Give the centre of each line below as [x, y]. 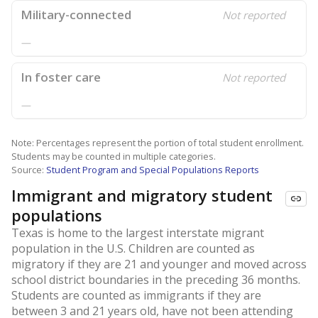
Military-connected [76, 15]
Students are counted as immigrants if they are [136, 295]
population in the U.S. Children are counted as [133, 248]
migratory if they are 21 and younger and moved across [159, 264]
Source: [29, 170]
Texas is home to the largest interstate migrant [138, 233]
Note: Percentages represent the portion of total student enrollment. [158, 143]
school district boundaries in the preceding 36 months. [156, 280]
